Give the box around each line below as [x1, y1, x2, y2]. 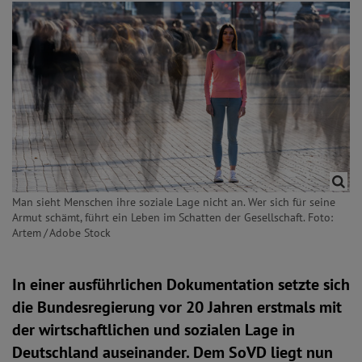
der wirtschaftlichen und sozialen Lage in [12, 319, 295, 340]
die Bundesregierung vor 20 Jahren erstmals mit [12, 297, 342, 318]
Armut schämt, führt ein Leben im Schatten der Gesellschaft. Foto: [12, 210, 333, 225]
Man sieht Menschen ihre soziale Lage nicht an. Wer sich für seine [12, 195, 335, 209]
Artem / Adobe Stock [12, 225, 111, 240]
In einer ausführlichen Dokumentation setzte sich [12, 274, 350, 295]
